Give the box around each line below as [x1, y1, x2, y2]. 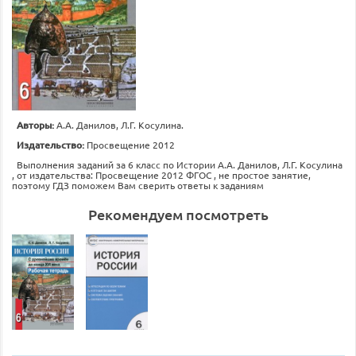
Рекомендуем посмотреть [88, 205, 269, 223]
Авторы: [17, 118, 56, 132]
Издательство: [17, 138, 87, 152]
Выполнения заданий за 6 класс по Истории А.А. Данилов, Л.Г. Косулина [17, 158, 342, 171]
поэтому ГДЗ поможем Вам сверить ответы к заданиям [12, 179, 264, 192]
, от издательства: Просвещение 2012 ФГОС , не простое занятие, [12, 168, 311, 181]
